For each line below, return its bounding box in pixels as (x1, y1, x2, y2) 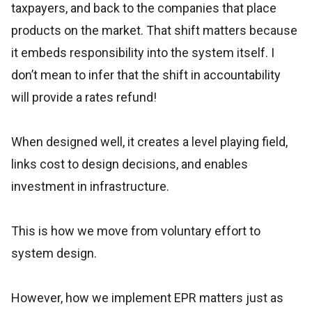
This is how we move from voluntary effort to (11, 224, 260, 238)
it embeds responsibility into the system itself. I (11, 45, 274, 60)
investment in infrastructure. (11, 179, 169, 194)
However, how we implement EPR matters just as (11, 290, 283, 305)
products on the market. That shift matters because (11, 23, 297, 38)
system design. (11, 246, 97, 260)
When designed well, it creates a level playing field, (11, 134, 288, 149)
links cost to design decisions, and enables (11, 157, 248, 171)
